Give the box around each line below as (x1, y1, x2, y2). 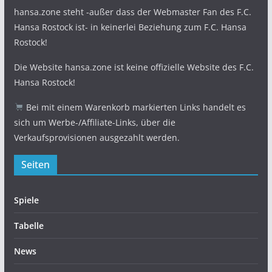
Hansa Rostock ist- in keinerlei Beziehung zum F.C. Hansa (13, 21, 246, 33)
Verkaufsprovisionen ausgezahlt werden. (13, 132, 180, 143)
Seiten (21, 158, 50, 171)
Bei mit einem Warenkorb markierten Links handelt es (23, 101, 246, 113)
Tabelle (13, 220, 44, 231)
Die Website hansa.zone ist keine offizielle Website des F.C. (13, 61, 254, 73)
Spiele (13, 194, 39, 206)
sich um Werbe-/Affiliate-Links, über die (13, 117, 175, 128)
